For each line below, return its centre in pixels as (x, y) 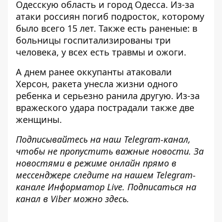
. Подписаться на (159, 187)
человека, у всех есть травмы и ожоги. (101, 52)
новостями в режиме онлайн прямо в (96, 163)
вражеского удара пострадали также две (105, 108)
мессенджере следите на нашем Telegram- (106, 175)
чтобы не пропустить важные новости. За (110, 151)
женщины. (39, 119)
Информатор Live (85, 187)
